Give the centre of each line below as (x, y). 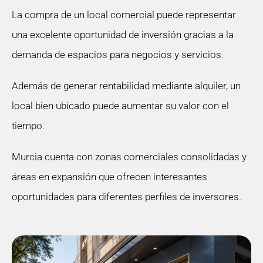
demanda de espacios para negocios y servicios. (119, 55)
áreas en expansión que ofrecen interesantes (109, 177)
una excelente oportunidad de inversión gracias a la (123, 35)
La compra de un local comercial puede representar (124, 15)
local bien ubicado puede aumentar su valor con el (120, 106)
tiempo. (28, 126)
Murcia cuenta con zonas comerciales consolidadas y (129, 157)
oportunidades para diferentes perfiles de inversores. (127, 197)
